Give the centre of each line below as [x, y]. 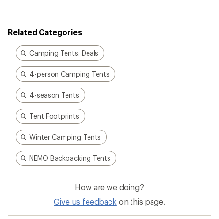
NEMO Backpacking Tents [70, 158]
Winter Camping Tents [65, 137]
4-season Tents [54, 95]
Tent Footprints [54, 116]
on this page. [142, 202]
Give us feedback [85, 202]
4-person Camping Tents [70, 74]
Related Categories [45, 32]
